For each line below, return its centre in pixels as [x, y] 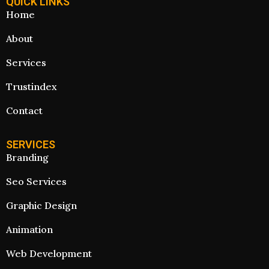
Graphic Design [41, 205]
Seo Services [36, 181]
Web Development [49, 253]
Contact [24, 110]
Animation [29, 229]
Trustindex [32, 86]
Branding [27, 157]
